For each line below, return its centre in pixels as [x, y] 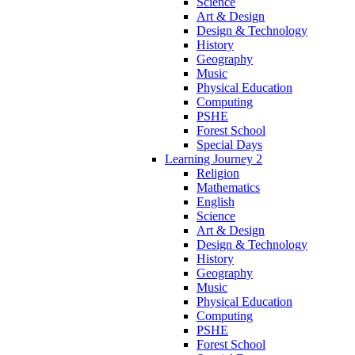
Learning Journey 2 [214, 158]
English [216, 201]
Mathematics [228, 187]
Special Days [229, 144]
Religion [218, 173]
